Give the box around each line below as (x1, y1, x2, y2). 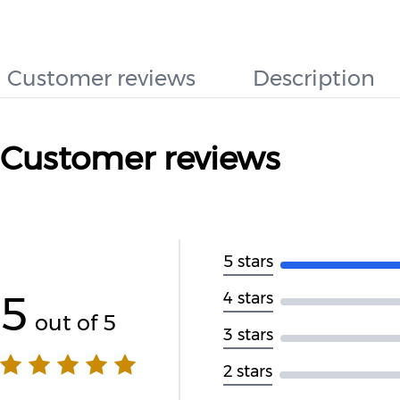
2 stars (223, 362, 272, 381)
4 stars (223, 288, 273, 308)
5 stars (223, 252, 273, 271)
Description (253, 65, 375, 91)
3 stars (223, 325, 273, 345)
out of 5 (35, 310, 116, 336)
